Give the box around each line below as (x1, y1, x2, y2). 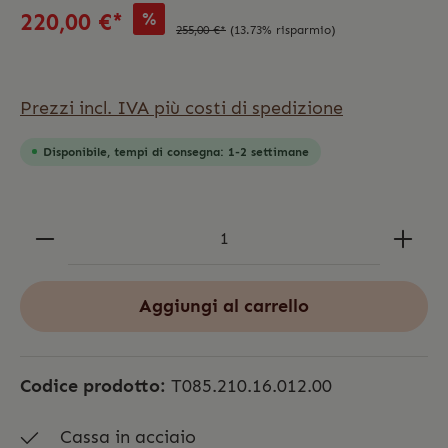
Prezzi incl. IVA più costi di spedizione (20, 96, 343, 119)
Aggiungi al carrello (139, 295, 309, 317)
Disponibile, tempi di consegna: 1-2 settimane (43, 144, 309, 159)
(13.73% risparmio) (230, 22, 336, 37)
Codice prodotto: (20, 375, 171, 397)
